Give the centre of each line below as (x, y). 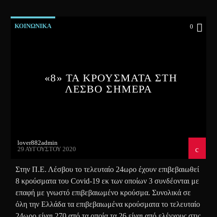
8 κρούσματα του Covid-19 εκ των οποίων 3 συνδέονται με (108, 181)
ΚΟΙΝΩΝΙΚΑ (33, 26)
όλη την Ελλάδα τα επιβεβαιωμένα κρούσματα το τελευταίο (108, 204)
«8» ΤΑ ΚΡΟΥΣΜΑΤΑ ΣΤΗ (111, 77)
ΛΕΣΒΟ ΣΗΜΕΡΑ (108, 89)
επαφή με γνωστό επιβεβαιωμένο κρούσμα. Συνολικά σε (103, 192)
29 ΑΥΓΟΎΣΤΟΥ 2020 (47, 149)
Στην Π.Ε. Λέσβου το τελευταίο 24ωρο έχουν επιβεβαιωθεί (108, 169)
